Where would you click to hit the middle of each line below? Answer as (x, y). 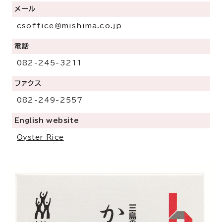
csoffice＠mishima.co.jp (70, 26)
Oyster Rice (40, 137)
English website (47, 120)
